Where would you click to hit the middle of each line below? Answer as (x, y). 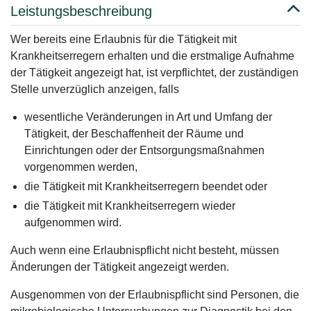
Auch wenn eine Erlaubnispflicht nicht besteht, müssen (145, 250)
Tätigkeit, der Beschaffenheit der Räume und (134, 134)
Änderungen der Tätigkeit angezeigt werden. (120, 267)
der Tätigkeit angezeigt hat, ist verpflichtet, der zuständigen (154, 73)
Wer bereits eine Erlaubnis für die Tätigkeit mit (124, 39)
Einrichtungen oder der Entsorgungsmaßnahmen (144, 150)
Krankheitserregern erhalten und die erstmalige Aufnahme (152, 56)
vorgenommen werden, (81, 167)
